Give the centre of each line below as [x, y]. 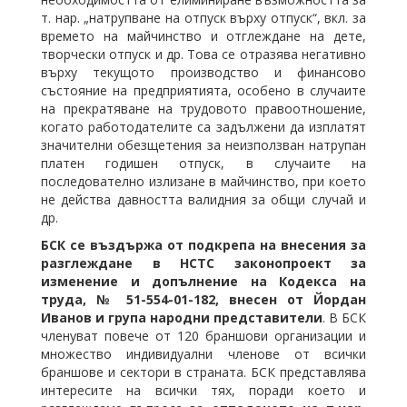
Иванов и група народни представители [182, 317]
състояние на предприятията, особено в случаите [203, 90]
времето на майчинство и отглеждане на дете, [203, 35]
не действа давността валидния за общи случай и [203, 199]
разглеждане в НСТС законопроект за [203, 263]
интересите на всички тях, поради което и [203, 390]
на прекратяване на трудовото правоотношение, [203, 108]
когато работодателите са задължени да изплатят [203, 126]
